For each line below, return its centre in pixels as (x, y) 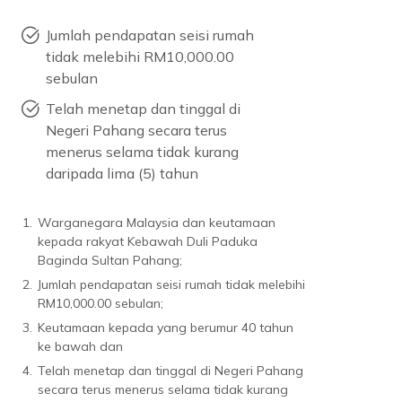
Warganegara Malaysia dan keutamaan (157, 223)
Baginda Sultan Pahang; (110, 260)
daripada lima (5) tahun (122, 173)
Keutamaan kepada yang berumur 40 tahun (166, 328)
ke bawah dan (81, 346)
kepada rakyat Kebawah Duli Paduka (148, 241)
